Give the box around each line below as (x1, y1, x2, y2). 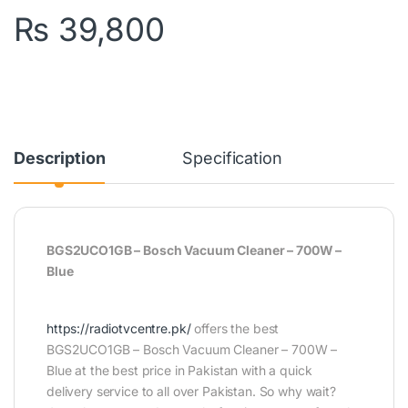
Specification (182, 148, 282, 168)
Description (14, 148, 106, 168)
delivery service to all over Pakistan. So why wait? (46, 382, 336, 399)
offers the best (190, 320, 280, 336)
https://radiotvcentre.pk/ (46, 320, 191, 336)
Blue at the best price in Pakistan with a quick (46, 362, 312, 378)
